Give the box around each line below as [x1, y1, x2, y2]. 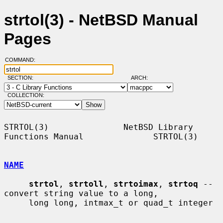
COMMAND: [4, 57, 41, 63]
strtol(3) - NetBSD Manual [4, 11, 198, 29]
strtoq [168, 179, 198, 189]
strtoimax [113, 179, 158, 189]
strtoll [69, 179, 104, 189]
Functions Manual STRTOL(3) [4, 131, 198, 141]
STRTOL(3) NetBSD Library [4, 122, 193, 132]
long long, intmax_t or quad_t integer [4, 198, 29, 208]
